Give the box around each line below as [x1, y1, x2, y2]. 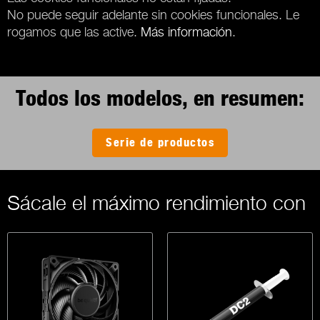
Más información [141, 24, 232, 39]
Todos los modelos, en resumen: [16, 88, 304, 110]
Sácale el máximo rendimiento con [7, 191, 306, 215]
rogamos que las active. [7, 24, 141, 39]
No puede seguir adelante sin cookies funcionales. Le [7, 6, 299, 22]
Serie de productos [106, 137, 214, 149]
